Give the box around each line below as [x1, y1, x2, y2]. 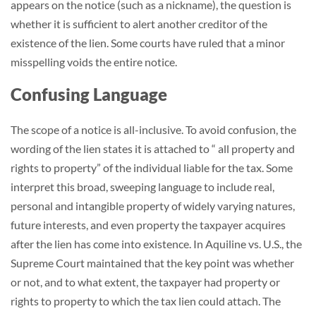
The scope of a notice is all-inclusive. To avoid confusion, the [11, 123, 296, 136]
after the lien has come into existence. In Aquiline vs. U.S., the [11, 237, 302, 250]
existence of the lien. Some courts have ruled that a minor [11, 36, 285, 49]
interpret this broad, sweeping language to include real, [11, 180, 274, 193]
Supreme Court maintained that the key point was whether [11, 256, 294, 269]
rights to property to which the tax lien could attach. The [11, 294, 281, 308]
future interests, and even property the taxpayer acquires [11, 218, 286, 231]
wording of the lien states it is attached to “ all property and [11, 142, 295, 155]
